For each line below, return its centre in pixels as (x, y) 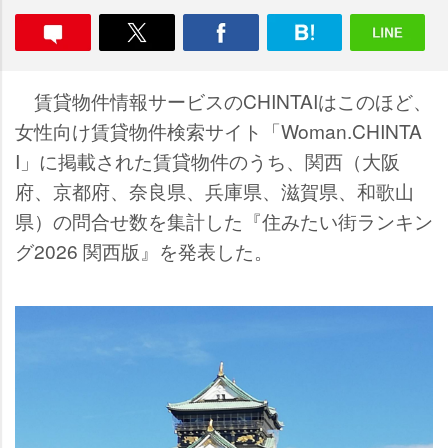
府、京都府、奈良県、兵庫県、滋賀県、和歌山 (214, 190)
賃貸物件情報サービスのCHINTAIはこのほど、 (223, 100)
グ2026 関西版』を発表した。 (144, 250)
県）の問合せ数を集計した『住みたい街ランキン (224, 220)
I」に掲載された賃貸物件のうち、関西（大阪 (207, 160)
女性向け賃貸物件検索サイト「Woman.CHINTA (218, 130)
